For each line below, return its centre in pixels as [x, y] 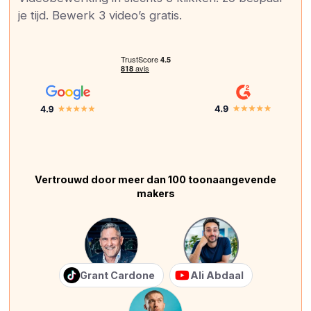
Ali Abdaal [217, 275]
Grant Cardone [117, 275]
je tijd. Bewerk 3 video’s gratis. [100, 15]
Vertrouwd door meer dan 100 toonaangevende [155, 179]
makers [155, 193]
